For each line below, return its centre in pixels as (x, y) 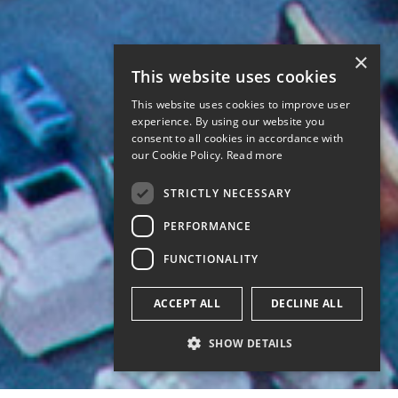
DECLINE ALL (307, 303)
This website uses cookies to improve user (241, 104)
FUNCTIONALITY (211, 259)
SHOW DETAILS (251, 343)
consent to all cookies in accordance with (238, 138)
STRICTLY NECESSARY (227, 193)
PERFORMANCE (207, 226)
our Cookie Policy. (179, 155)
